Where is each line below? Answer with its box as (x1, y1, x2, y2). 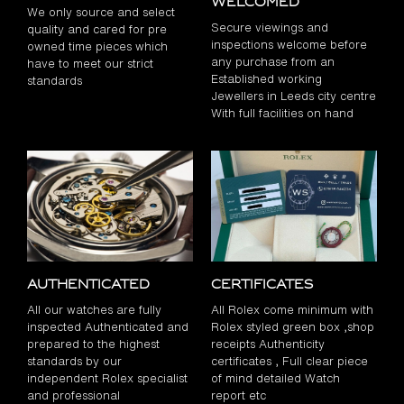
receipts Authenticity (211, 335, 325, 353)
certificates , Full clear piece (211, 352, 368, 370)
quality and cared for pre (27, 20, 167, 38)
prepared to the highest (27, 335, 160, 353)
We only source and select (27, 3, 175, 21)
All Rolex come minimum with (211, 300, 373, 318)
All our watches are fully (27, 300, 161, 318)
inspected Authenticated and (27, 317, 188, 335)
